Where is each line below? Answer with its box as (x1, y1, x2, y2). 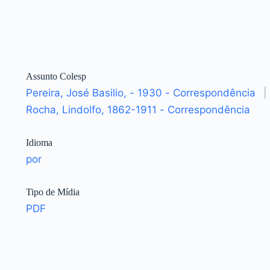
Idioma (25, 137, 52, 148)
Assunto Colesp (25, 71, 86, 82)
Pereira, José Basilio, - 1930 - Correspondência (25, 87, 256, 99)
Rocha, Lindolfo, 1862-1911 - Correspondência (25, 104, 250, 116)
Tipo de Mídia (25, 187, 80, 198)
